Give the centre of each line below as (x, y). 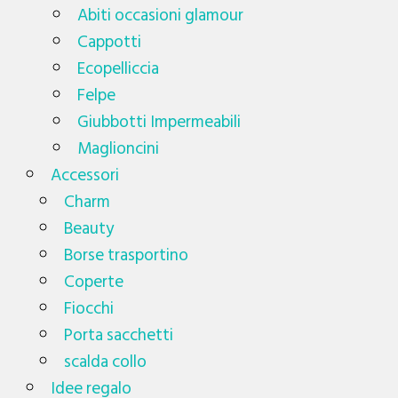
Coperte (94, 282)
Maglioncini (119, 148)
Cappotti (110, 42)
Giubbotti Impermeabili (159, 122)
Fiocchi (89, 308)
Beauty (89, 228)
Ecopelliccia (119, 68)
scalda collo (106, 362)
